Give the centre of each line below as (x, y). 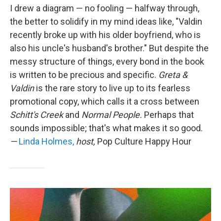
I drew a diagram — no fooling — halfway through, (105, 8)
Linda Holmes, (46, 141)
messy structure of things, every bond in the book (107, 61)
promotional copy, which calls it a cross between (105, 101)
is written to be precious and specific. (84, 75)
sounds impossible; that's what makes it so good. (106, 128)
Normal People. (112, 115)
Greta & (173, 75)
